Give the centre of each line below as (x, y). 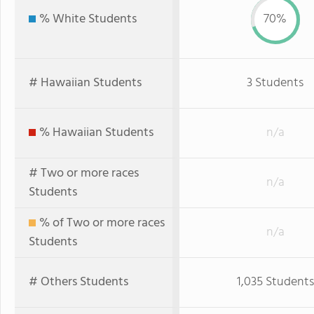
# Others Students (78, 282)
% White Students (88, 19)
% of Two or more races (102, 223)
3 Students (275, 83)
